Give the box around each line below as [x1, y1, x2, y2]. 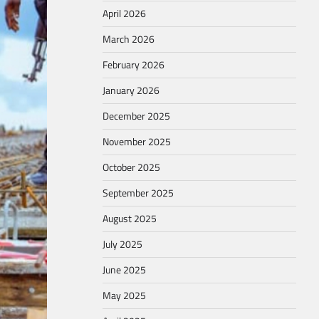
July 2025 [103, 236, 142, 252]
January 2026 [103, 83, 159, 98]
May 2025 [103, 288, 146, 303]
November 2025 [103, 134, 171, 150]
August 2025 [103, 211, 157, 226]
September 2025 [103, 185, 174, 201]
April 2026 [103, 6, 146, 21]
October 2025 [103, 159, 160, 175]
